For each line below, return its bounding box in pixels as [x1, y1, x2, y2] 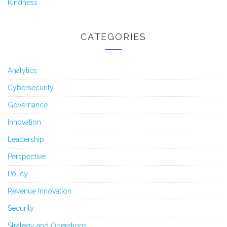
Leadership [8, 135, 44, 143]
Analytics [8, 66, 37, 74]
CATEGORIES [81, 31, 146, 42]
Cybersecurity [8, 83, 54, 92]
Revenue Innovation [8, 186, 71, 195]
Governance [8, 100, 48, 109]
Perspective [8, 152, 46, 161]
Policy [8, 169, 28, 178]
